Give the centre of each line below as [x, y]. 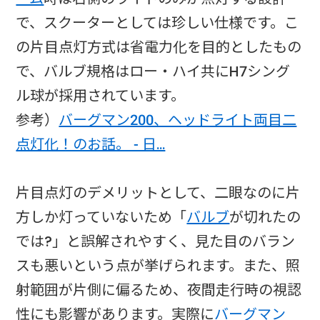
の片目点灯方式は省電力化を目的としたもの [159, 47]
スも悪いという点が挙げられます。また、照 [158, 265]
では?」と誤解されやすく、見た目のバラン [156, 241]
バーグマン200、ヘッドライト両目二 [178, 120]
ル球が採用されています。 [101, 95]
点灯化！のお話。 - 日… [91, 144]
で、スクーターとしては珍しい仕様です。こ [157, 22]
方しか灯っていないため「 [101, 217]
